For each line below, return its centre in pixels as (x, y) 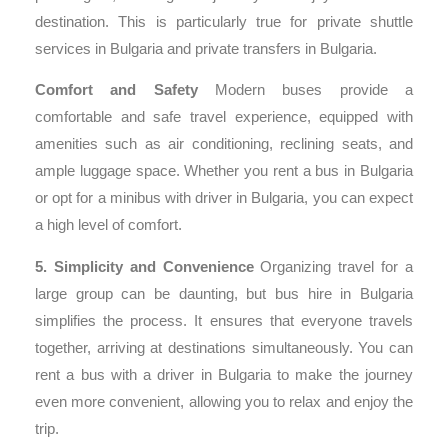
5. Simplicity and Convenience (144, 266)
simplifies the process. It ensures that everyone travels (224, 320)
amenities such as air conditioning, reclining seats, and (224, 144)
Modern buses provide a (305, 90)
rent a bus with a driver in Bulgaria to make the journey (224, 374)
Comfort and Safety (116, 90)
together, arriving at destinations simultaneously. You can (224, 347)
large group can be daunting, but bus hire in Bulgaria (224, 293)
